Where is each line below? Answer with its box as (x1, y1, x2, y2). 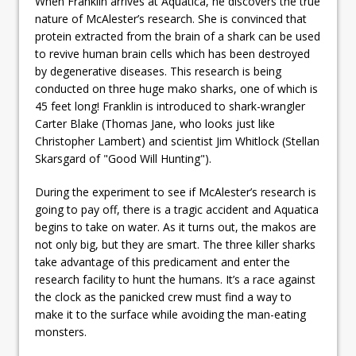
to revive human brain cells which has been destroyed (35, 45, 310, 61)
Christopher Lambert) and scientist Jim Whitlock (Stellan (35, 133, 319, 149)
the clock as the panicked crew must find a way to (35, 288, 292, 304)
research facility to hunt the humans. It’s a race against (35, 271, 315, 287)
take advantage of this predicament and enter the (35, 253, 290, 269)
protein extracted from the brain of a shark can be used (35, 28, 320, 44)
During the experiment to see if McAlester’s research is (35, 184, 316, 199)
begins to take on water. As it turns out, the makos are (35, 219, 316, 234)
